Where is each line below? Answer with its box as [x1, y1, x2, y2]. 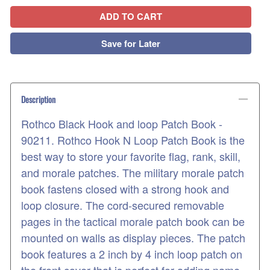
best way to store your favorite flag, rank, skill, [21, 148, 240, 165]
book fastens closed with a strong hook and [21, 181, 229, 197]
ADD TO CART [99, 10, 162, 24]
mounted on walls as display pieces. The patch [21, 230, 245, 246]
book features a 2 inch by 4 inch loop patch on [21, 246, 242, 262]
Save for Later [101, 36, 160, 50]
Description [21, 93, 55, 106]
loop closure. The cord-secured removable [21, 197, 224, 213]
